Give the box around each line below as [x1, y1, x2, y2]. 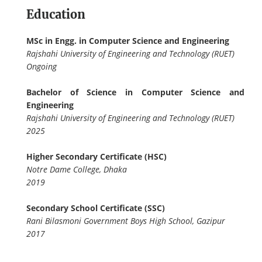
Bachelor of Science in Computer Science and [26, 86, 244, 98]
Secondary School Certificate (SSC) [26, 202, 167, 213]
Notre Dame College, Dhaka [26, 163, 129, 175]
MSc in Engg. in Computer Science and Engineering [26, 35, 232, 46]
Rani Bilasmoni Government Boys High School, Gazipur [26, 215, 227, 226]
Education [26, 6, 89, 22]
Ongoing [26, 60, 57, 72]
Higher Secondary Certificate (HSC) [26, 150, 169, 162]
